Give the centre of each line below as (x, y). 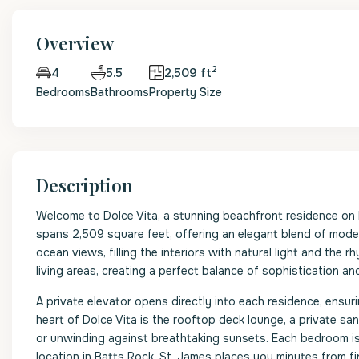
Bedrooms (63, 92)
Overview (75, 43)
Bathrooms (120, 92)
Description (85, 185)
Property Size (186, 92)
